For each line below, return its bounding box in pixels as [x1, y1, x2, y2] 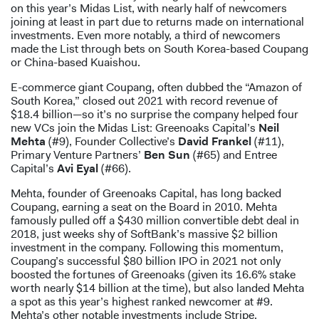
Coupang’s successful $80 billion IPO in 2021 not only [11, 253, 281, 269]
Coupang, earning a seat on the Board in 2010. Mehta [11, 199, 277, 215]
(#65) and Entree [193, 147, 277, 163]
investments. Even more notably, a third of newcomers [11, 28, 281, 43]
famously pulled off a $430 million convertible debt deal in [11, 213, 299, 229]
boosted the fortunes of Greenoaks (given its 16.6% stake [11, 267, 296, 283]
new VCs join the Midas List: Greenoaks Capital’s [11, 120, 258, 136]
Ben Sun [144, 147, 193, 163]
